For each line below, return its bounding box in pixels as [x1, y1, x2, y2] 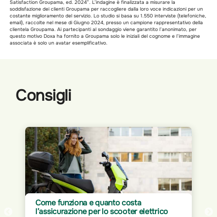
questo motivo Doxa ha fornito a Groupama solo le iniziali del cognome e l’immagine [10, 32, 200, 39]
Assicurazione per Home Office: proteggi [57, 197, 199, 208]
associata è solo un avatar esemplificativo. [10, 39, 108, 46]
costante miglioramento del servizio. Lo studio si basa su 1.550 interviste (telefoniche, [10, 12, 206, 19]
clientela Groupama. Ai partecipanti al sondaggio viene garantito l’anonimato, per [10, 26, 197, 32]
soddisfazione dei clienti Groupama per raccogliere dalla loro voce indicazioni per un [10, 5, 203, 12]
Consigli [15, 85, 71, 106]
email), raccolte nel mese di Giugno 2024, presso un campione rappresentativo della [10, 19, 203, 26]
